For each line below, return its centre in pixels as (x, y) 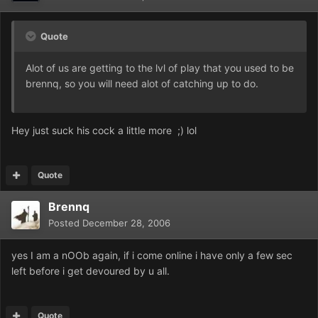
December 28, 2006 (126, 223)
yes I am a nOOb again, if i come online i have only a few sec (152, 256)
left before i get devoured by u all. (91, 271)
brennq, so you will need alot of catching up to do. (142, 84)
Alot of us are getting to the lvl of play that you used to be (160, 68)
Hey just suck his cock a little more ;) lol (104, 131)
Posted (65, 223)
